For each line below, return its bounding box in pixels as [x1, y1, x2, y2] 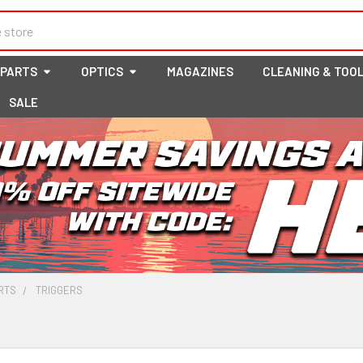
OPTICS [81, 64, 123, 79]
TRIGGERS [36, 284, 83, 297]
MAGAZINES [167, 64, 233, 79]
